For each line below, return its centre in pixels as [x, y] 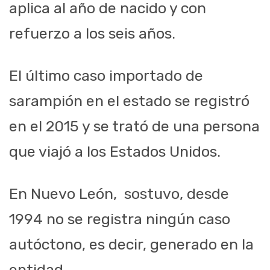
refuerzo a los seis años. [92, 34]
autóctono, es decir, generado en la [131, 245]
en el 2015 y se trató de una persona [134, 127]
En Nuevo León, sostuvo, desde [119, 194]
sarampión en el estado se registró [129, 101]
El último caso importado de [106, 76]
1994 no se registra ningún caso [120, 219]
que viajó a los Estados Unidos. [115, 152]
